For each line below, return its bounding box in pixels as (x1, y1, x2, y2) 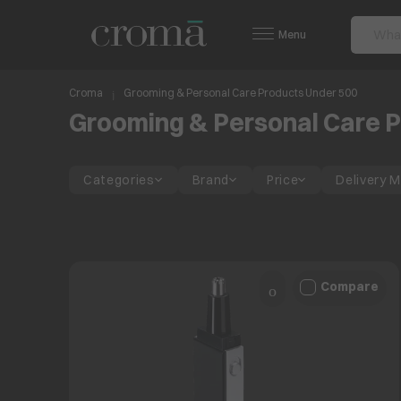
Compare (320, 278, 380, 295)
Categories (83, 171, 155, 188)
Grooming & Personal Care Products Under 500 (124, 86, 357, 100)
